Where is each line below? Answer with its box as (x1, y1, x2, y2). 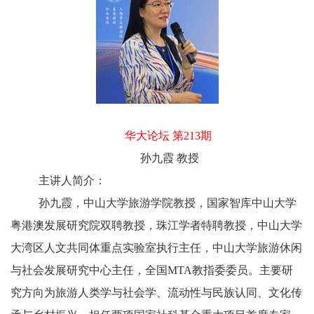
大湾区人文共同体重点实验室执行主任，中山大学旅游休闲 (11, 242, 302, 254)
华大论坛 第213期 (125, 130, 212, 142)
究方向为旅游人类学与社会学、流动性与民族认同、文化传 (11, 287, 302, 299)
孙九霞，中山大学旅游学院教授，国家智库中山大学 (39, 197, 296, 210)
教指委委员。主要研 (192, 264, 293, 277)
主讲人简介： (39, 175, 106, 187)
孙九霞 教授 (140, 152, 199, 165)
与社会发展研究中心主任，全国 (11, 264, 168, 277)
